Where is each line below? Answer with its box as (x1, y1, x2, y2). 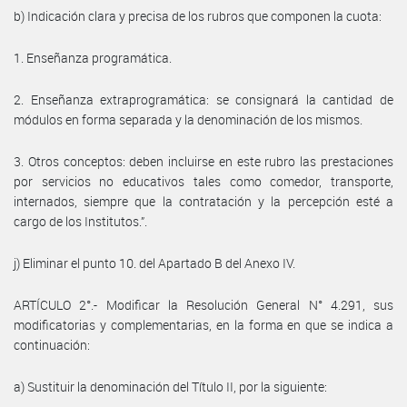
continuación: (14, 335, 90, 353)
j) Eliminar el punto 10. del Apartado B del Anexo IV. (14, 253, 295, 272)
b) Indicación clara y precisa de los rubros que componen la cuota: (14, 6, 382, 25)
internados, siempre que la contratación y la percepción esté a (14, 192, 393, 210)
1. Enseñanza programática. (14, 48, 172, 66)
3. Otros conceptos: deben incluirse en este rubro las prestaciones (14, 152, 393, 170)
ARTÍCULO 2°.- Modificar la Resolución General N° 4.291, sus (14, 295, 393, 313)
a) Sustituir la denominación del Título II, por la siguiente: (14, 377, 327, 395)
